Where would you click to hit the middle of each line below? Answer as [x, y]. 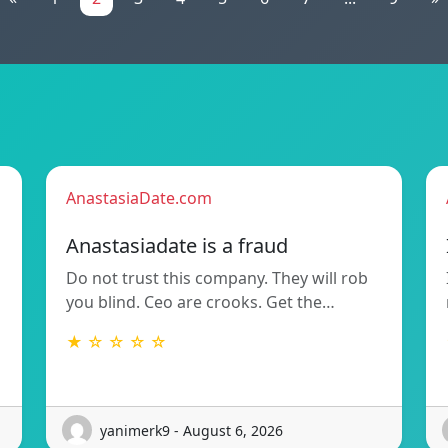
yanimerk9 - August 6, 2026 [191, 430]
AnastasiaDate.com [139, 198]
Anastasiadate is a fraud [177, 246]
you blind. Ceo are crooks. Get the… [200, 302]
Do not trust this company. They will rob [217, 278]
